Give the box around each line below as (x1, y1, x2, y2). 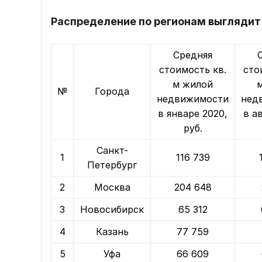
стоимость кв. (159, 64, 226, 76)
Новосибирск (80, 204, 144, 216)
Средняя (173, 49, 212, 61)
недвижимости (157, 93, 229, 105)
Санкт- (96, 144, 128, 157)
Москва (94, 181, 130, 194)
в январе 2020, (158, 108, 227, 120)
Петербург (87, 159, 137, 171)
